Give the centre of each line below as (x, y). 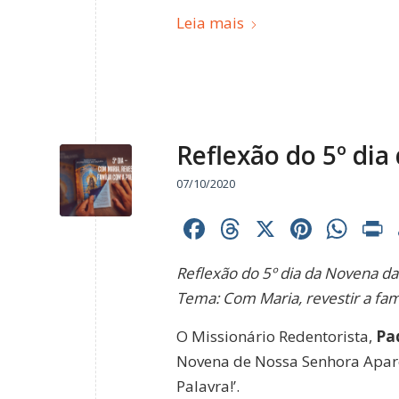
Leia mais (210, 22)
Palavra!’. (208, 386)
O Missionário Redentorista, (276, 336)
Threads (298, 229)
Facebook (271, 229)
